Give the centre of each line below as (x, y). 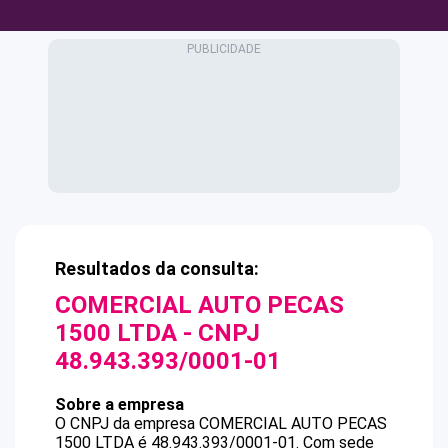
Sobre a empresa (119, 404)
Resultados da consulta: (157, 268)
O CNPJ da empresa (127, 423)
